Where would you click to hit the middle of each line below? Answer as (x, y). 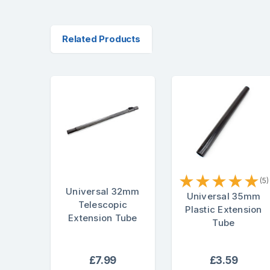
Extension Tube (103, 218)
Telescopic (103, 204)
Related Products (101, 39)
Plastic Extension (224, 209)
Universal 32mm (103, 191)
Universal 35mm (224, 196)
